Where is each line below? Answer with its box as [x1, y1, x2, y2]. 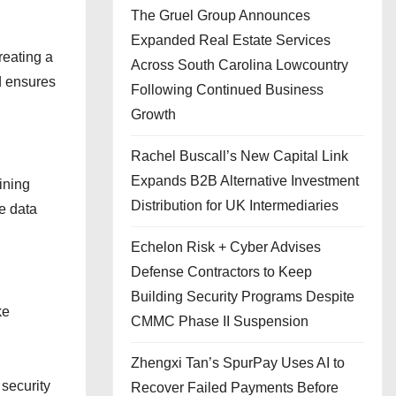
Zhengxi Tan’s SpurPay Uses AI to [131, 355, 345, 370]
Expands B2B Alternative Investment [131, 173, 359, 188]
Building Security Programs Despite [131, 289, 354, 304]
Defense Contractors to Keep [131, 264, 312, 279]
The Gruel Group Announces [131, 8, 310, 23]
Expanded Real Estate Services [131, 33, 331, 48]
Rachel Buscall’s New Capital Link [131, 148, 348, 164]
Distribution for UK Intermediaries [131, 198, 339, 213]
